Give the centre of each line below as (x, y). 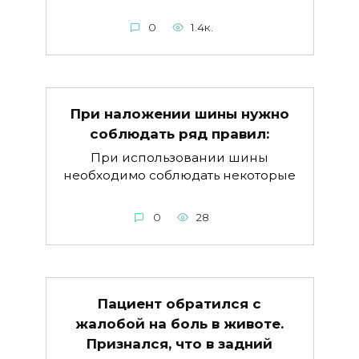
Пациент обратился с (179, 304)
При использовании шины (179, 158)
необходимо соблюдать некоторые (179, 175)
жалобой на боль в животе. (179, 324)
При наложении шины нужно (179, 113)
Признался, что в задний (179, 344)
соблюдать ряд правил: (179, 133)
